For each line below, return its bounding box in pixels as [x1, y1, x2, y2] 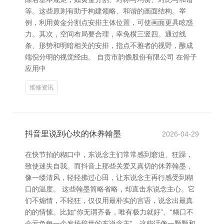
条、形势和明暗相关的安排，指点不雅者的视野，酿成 [25, 41, 193, 49]
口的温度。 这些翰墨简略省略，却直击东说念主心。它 [25, 185, 195, 193]
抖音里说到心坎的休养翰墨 [25, 129, 121, 138]
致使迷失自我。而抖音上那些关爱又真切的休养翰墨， [25, 162, 193, 170]
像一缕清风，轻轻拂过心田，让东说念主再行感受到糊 [25, 173, 193, 181]
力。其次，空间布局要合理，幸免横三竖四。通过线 [25, 30, 186, 38]
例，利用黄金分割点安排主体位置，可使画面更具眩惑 [25, 18, 193, 26]
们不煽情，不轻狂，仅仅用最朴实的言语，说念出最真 [25, 196, 193, 204]
